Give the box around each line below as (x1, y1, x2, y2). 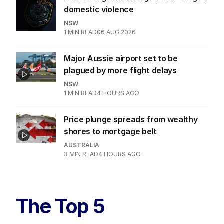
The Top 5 (16, 193, 105, 218)
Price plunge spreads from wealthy (64, 114, 198, 124)
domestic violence (64, 4, 134, 14)
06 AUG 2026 (97, 28, 136, 36)
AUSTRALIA (64, 141, 99, 149)
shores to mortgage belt (64, 126, 157, 136)
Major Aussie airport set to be (64, 53, 178, 63)
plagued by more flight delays (64, 65, 177, 75)
